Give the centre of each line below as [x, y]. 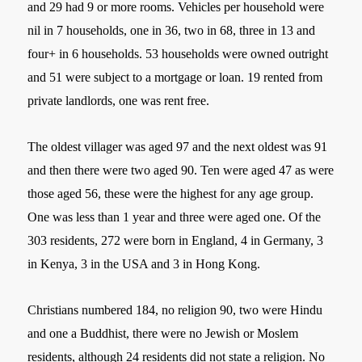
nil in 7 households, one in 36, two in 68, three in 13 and [172, 30]
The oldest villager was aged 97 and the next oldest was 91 [178, 146]
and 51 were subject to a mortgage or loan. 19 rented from [175, 77]
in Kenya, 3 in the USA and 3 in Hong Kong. [144, 263]
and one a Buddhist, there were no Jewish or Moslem [163, 333]
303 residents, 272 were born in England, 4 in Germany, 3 [176, 240]
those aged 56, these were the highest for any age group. [171, 193]
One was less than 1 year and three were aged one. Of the [175, 217]
